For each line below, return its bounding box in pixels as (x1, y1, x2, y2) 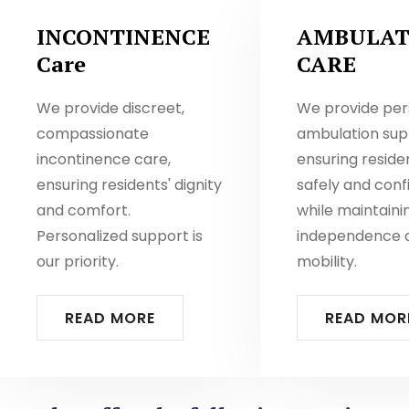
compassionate (37, 123, 149, 144)
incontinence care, (37, 149, 171, 170)
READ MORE (65, 308, 155, 329)
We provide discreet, (37, 98, 184, 119)
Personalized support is (37, 225, 203, 246)
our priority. (37, 251, 119, 272)
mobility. (297, 251, 357, 272)
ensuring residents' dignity (37, 174, 222, 195)
